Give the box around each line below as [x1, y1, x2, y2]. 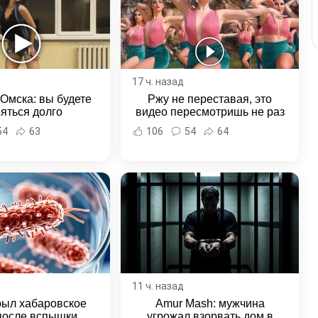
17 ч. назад [132, 75, 185, 87]
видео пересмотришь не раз [135, 105, 285, 118]
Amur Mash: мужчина [155, 297, 265, 310]
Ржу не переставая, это [148, 92, 273, 105]
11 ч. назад [132, 280, 185, 292]
